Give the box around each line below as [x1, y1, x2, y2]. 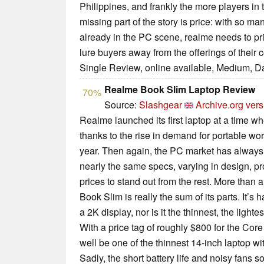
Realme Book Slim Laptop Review [104, 82, 255, 97]
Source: [104, 98, 139, 112]
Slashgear [139, 98, 182, 112]
